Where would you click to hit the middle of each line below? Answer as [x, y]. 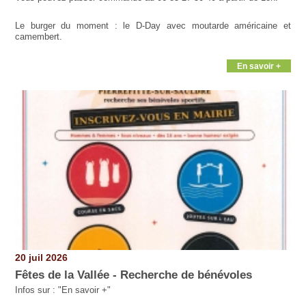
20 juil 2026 [41, 257]
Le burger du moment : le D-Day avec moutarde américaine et [153, 26]
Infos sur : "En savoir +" [62, 290]
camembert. [38, 37]
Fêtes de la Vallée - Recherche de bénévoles [133, 275]
